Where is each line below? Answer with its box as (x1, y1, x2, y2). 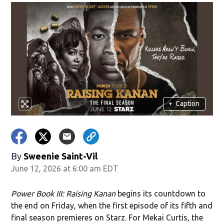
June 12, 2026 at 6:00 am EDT (11, 163, 119, 173)
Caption (175, 99, 200, 108)
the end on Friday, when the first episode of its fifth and (11, 200, 213, 210)
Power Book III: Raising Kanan (11, 188, 118, 198)
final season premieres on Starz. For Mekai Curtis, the (11, 212, 203, 222)
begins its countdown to (117, 188, 206, 198)
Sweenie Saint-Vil (23, 150, 98, 161)
